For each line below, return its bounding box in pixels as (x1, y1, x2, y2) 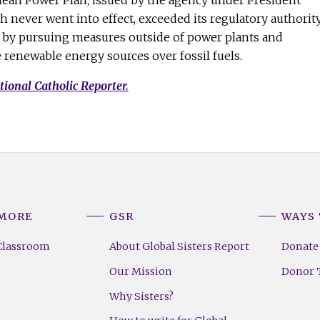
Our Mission (109, 264, 172, 278)
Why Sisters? (109, 289, 174, 303)
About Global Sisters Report (109, 240, 249, 254)
